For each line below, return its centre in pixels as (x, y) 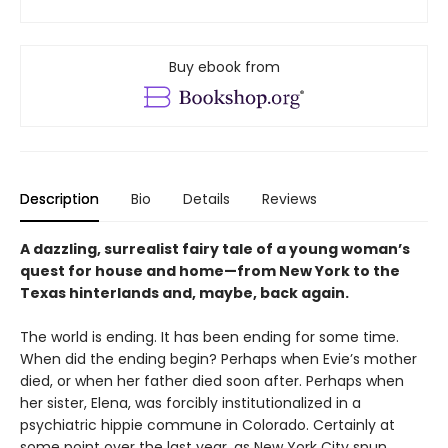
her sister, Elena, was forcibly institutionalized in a (190, 403)
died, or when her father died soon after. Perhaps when (212, 381)
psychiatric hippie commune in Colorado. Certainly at (207, 425)
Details (206, 199)
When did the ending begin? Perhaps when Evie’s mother (218, 359)
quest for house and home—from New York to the (210, 271)
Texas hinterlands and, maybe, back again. (184, 293)
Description (59, 199)
